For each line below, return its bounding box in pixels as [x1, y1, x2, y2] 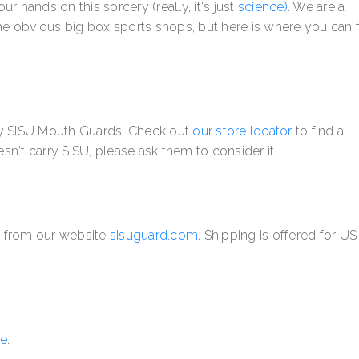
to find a [292, 123, 344, 139]
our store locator [192, 123, 292, 139]
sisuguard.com [109, 228, 198, 244]
